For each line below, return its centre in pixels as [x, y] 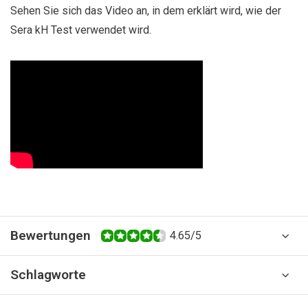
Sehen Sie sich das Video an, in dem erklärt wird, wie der [146, 11]
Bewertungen [51, 235]
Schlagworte [48, 275]
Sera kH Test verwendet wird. [81, 30]
